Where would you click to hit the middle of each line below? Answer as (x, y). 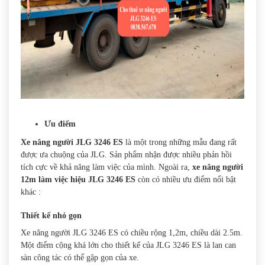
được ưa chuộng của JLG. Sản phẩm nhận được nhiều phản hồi (126, 155)
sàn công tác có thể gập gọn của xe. (80, 258)
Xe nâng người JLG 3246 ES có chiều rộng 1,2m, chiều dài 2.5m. (132, 233)
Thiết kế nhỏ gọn (51, 216)
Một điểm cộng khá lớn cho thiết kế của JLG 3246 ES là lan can (128, 245)
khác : (31, 192)
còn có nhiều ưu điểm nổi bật (186, 180)
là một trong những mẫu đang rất (180, 143)
